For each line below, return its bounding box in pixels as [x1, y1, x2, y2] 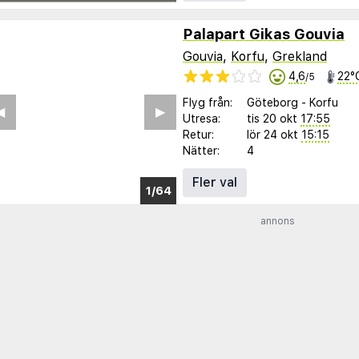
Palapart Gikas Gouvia [183, 26, 345, 42]
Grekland [272, 48, 327, 64]
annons [260, 216, 295, 227]
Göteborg [247, 95, 298, 109]
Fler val [192, 174, 237, 190]
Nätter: [183, 143, 220, 157]
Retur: [183, 127, 214, 141]
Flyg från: [183, 95, 232, 109]
